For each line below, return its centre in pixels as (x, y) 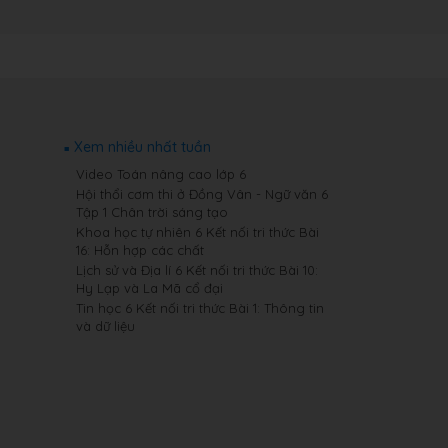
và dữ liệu (105, 326)
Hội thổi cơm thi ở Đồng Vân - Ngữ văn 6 (202, 194)
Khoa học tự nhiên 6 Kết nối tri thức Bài (197, 232)
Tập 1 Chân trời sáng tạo (152, 212)
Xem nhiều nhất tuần (142, 147)
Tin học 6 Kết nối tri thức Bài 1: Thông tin (200, 308)
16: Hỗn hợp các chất (140, 250)
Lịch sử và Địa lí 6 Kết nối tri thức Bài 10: (197, 270)
